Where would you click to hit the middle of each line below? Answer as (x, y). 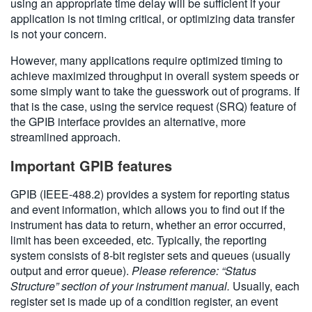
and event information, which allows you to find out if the (148, 209)
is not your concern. (58, 33)
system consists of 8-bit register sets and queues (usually (150, 255)
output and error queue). (71, 270)
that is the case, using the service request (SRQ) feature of (153, 106)
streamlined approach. (67, 136)
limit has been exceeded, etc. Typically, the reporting (139, 240)
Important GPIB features (91, 165)
